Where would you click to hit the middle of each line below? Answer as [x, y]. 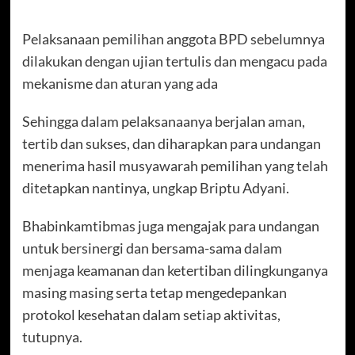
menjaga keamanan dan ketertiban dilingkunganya [175, 270]
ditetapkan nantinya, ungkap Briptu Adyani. [155, 187]
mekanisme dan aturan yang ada [120, 83]
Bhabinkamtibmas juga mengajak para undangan [170, 225]
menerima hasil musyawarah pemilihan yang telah [175, 165]
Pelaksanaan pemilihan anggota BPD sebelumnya [173, 38]
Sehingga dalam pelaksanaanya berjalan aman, [163, 121]
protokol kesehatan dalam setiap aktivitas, [151, 314]
